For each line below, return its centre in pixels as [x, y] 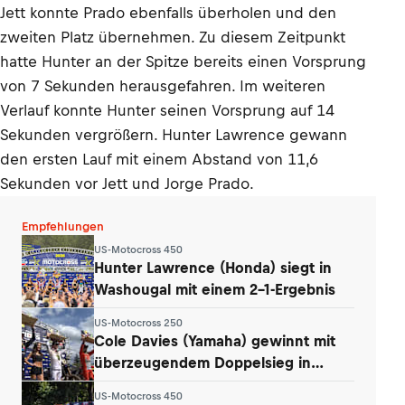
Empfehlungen [63, 226]
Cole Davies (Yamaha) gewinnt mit [215, 340]
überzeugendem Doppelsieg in [202, 362]
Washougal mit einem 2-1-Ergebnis [214, 289]
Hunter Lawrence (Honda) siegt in [213, 267]
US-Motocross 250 [138, 322]
